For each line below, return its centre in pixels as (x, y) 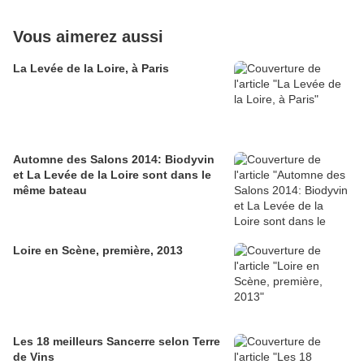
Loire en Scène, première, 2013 (98, 251)
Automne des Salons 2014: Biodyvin (114, 160)
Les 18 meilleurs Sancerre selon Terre (117, 342)
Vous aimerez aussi (88, 37)
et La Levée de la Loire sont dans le (112, 175)
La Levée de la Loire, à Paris (91, 69)
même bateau (50, 191)
